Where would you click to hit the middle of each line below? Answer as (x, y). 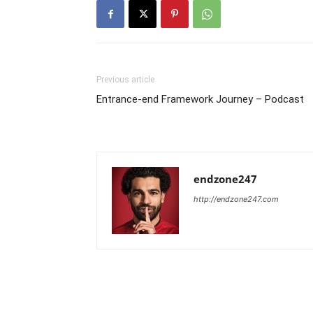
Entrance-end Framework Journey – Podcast (200, 99)
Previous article (125, 80)
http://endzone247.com (236, 199)
